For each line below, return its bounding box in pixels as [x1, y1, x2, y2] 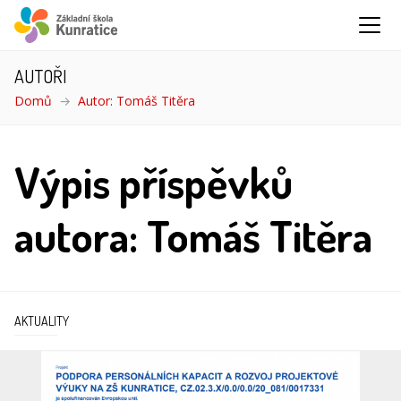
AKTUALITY [14, 313, 69, 328]
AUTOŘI [14, 64, 67, 88]
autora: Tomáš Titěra [14, 209, 372, 262]
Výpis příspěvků [14, 155, 293, 209]
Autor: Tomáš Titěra [78, 92, 195, 109]
